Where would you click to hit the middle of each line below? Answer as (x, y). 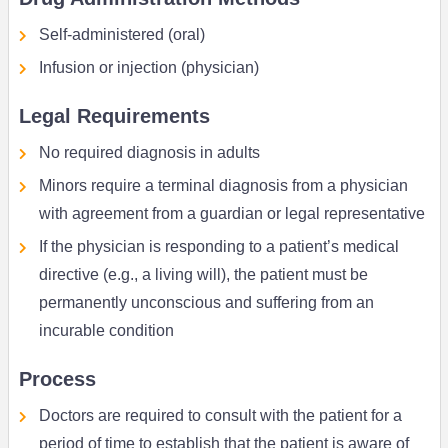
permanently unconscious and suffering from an (206, 303)
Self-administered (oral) (121, 35)
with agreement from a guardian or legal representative (231, 214)
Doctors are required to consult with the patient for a (220, 416)
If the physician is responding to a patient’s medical (218, 247)
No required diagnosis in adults (149, 153)
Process (57, 379)
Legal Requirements (114, 116)
